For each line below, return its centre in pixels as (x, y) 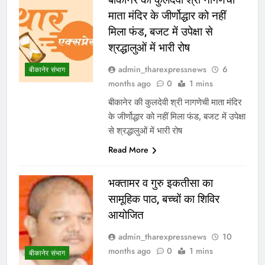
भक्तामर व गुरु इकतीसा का (160, 183)
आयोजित (126, 215)
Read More (128, 149)
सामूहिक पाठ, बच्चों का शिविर (164, 199)
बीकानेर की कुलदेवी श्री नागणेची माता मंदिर (175, 102)
